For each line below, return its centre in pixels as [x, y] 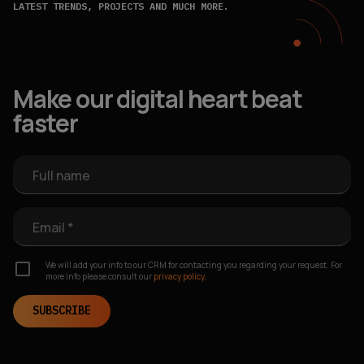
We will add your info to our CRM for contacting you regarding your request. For [194, 264]
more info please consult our [99, 276]
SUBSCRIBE [62, 311]
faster [45, 123]
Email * [53, 227]
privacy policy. [180, 276]
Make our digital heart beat [158, 98]
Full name [61, 175]
